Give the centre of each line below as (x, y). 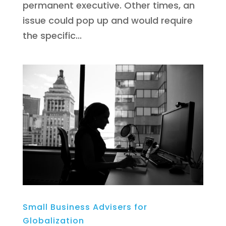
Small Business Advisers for (85, 207)
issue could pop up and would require (107, 21)
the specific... (52, 36)
